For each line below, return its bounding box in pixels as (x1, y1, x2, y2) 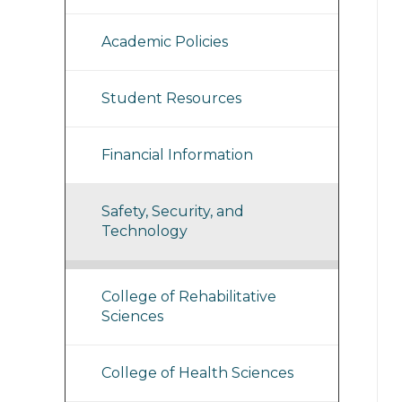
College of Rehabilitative (101, 288, 276, 305)
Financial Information (101, 146, 253, 163)
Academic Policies (101, 33, 228, 50)
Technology (101, 223, 188, 240)
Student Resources (101, 90, 241, 107)
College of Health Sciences (101, 364, 293, 381)
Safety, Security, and (101, 203, 244, 220)
